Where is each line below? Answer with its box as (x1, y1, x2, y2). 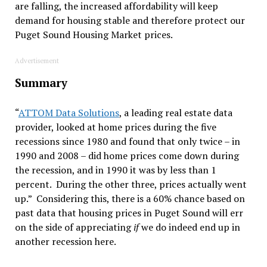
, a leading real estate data (119, 106, 232, 120)
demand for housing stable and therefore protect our (14, 14, 245, 27)
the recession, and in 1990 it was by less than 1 (14, 163, 216, 177)
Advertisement (14, 57, 59, 66)
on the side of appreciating (14, 221, 133, 234)
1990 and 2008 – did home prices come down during (14, 149, 239, 163)
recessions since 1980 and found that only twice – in (14, 135, 240, 148)
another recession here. (14, 235, 116, 249)
